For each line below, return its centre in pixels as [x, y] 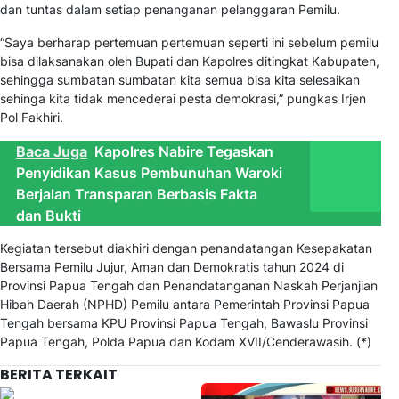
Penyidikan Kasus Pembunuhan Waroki [149, 173]
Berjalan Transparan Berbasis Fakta [137, 195]
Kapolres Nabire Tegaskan [184, 152]
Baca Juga [52, 152]
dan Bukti [49, 216]
